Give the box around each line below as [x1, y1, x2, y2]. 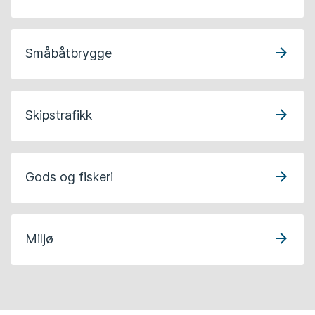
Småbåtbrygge [25, 46, 112, 60]
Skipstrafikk [25, 108, 92, 122]
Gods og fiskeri [25, 169, 113, 184]
